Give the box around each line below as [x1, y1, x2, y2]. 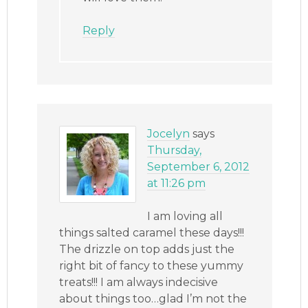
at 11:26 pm [147, 177, 206, 190]
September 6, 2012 [147, 160, 250, 174]
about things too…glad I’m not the [59, 292, 247, 306]
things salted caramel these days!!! [59, 226, 245, 240]
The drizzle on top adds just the [59, 243, 235, 256]
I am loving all [147, 210, 223, 223]
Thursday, [147, 144, 202, 157]
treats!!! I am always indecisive [59, 276, 219, 289]
